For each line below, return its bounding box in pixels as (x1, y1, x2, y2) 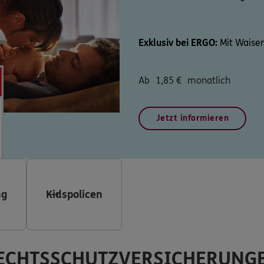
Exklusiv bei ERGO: (138, 37, 217, 48)
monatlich (187, 74, 230, 86)
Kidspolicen (46, 187, 103, 201)
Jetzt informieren (156, 113, 229, 123)
